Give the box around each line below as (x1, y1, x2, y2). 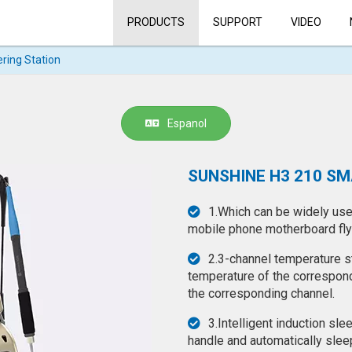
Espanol (167, 117, 207, 130)
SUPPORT (213, 16, 262, 28)
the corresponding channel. (188, 286, 335, 301)
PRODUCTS (127, 16, 185, 28)
